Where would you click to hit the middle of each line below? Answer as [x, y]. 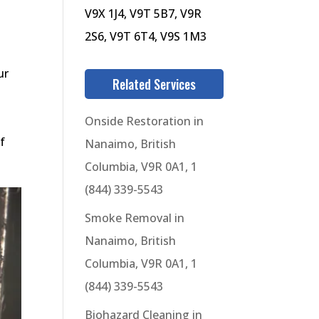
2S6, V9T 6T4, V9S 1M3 [146, 36]
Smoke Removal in [135, 218]
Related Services [154, 84]
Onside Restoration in [145, 121]
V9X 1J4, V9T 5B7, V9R [143, 14]
